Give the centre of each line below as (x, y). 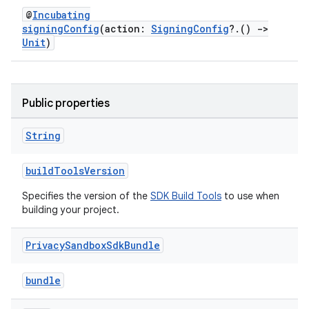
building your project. (71, 210)
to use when (250, 196)
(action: (125, 29)
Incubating (61, 15)
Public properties (66, 103)
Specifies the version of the (86, 196)
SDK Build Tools (186, 196)
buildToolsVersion (75, 171)
